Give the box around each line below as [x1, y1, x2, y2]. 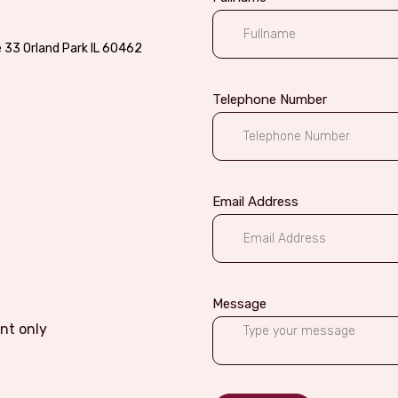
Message [212, 296, 267, 312]
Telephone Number [212, 92, 327, 107]
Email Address [212, 194, 298, 210]
